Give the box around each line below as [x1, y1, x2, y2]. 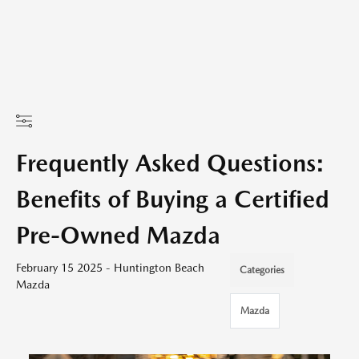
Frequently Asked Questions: [16, 148, 325, 177]
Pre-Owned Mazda [16, 220, 220, 249]
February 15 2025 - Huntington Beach [16, 261, 204, 274]
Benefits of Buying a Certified [16, 184, 329, 213]
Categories [239, 264, 284, 276]
